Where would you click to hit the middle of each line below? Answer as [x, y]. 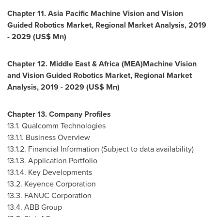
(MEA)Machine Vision [158, 64]
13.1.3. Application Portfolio [52, 161]
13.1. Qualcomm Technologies [56, 126]
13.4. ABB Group [35, 207]
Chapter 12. [28, 64]
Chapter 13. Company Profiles [59, 114]
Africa [109, 64]
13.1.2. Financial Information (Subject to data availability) [101, 149]
